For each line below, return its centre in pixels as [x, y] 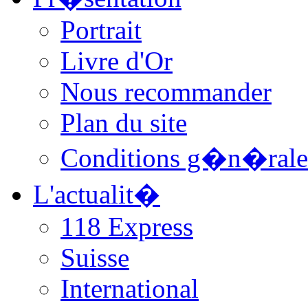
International [130, 288]
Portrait [101, 30]
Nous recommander [166, 91]
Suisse [95, 257]
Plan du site [124, 122]
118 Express [127, 226]
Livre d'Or [117, 60]
